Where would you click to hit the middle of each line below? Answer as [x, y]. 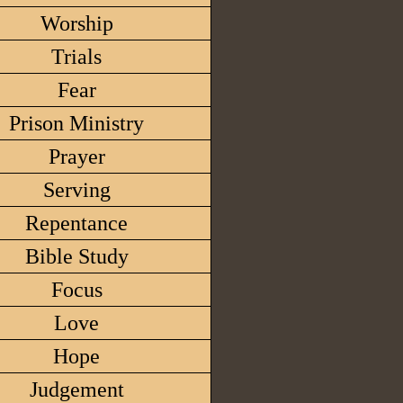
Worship [76, 23]
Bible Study [76, 256]
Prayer [76, 157]
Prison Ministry [76, 123]
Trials [76, 57]
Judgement [76, 390]
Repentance [76, 223]
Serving [76, 190]
